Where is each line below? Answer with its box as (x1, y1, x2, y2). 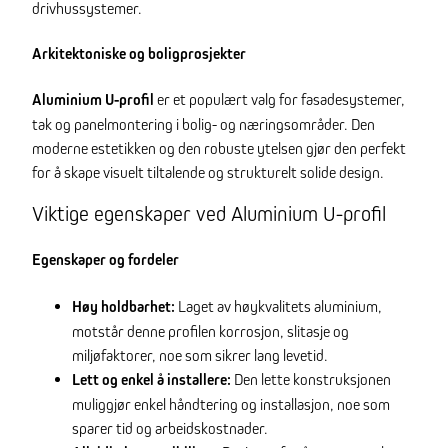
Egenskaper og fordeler (32, 250, 179, 270)
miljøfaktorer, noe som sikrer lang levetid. (72, 345, 328, 364)
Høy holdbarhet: (72, 296, 175, 316)
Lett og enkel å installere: (72, 369, 234, 389)
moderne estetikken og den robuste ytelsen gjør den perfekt (32, 138, 406, 157)
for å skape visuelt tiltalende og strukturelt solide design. (32, 162, 384, 181)
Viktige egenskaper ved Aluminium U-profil (32, 201, 386, 225)
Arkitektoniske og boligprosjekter (32, 43, 246, 63)
